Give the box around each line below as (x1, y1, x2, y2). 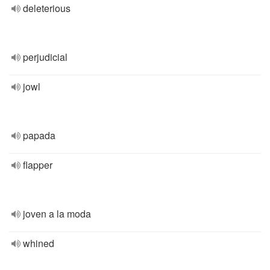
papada (23, 128, 55, 142)
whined (23, 236, 54, 250)
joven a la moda (23, 207, 91, 221)
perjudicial (23, 50, 67, 64)
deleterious (23, 1, 71, 15)
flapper (23, 158, 52, 172)
